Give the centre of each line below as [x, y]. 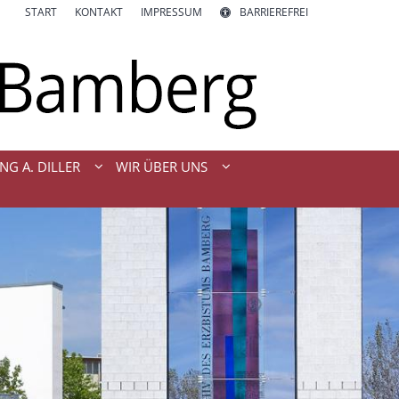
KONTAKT [99, 12]
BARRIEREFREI [274, 12]
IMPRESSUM [171, 12]
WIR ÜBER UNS [162, 167]
